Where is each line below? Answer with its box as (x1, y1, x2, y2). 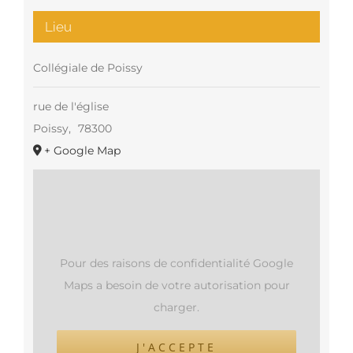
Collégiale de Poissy (32, 60, 143, 75)
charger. (154, 299, 199, 314)
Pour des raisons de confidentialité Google (60, 255, 293, 270)
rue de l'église (32, 98, 109, 113)
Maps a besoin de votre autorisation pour (63, 277, 290, 292)
